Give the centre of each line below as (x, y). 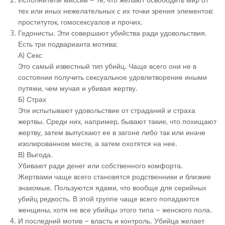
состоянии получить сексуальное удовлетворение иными (113, 77)
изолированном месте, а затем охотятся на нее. (98, 143)
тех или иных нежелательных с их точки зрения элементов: (116, 11)
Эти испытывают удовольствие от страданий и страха (107, 110)
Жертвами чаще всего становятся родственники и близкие (115, 177)
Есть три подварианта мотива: (68, 44)
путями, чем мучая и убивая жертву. (78, 88)
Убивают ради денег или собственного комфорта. (100, 165)
